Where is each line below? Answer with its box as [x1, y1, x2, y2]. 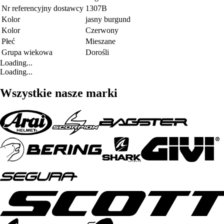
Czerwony [85, 26, 118, 35]
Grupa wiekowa [1, 48, 52, 57]
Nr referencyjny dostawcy [1, 4, 83, 13]
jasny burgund [85, 15, 130, 24]
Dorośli [85, 48, 109, 57]
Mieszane [85, 37, 115, 46]
